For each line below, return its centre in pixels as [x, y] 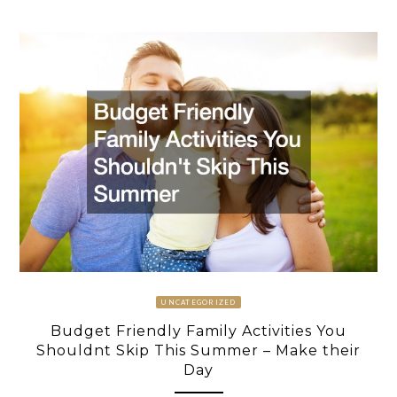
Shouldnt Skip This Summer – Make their [198, 350]
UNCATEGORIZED [198, 302]
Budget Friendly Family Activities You [198, 331]
